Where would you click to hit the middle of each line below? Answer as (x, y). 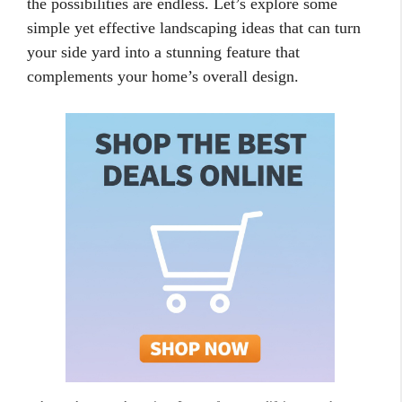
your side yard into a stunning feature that (163, 52)
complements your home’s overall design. (163, 76)
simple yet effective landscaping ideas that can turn (194, 28)
